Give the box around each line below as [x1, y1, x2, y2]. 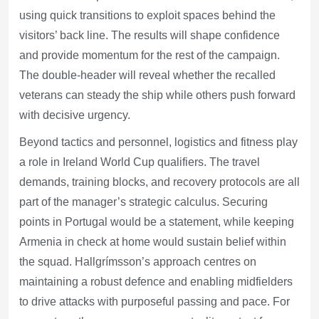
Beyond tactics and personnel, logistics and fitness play [19, 135, 298, 148]
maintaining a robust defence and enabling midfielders [19, 275, 293, 288]
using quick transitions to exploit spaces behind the [19, 9, 276, 21]
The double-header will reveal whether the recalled [19, 68, 276, 81]
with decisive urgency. [19, 108, 130, 121]
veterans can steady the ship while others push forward [19, 88, 296, 101]
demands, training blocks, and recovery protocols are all [19, 175, 300, 188]
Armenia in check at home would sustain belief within [19, 235, 286, 248]
